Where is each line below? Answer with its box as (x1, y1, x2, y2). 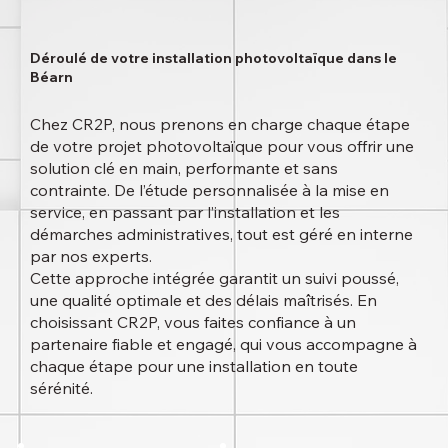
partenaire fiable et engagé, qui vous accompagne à (29, 333, 417, 354)
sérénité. (29, 377, 93, 398)
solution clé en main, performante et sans (29, 157, 338, 178)
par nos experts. (29, 245, 152, 266)
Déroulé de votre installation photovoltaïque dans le (29, 48, 397, 67)
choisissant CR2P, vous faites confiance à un (29, 311, 356, 332)
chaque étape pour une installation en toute (29, 355, 358, 376)
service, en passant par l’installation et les (29, 201, 340, 222)
